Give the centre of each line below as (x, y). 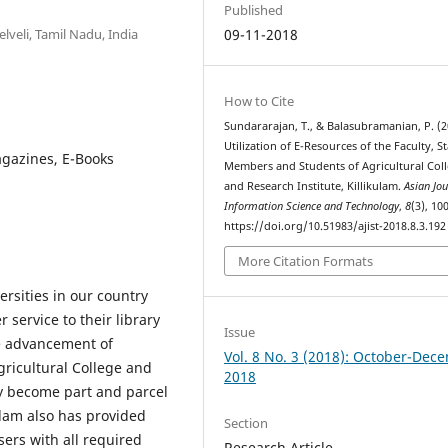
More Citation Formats (306, 261)
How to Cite (259, 100)
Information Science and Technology (312, 205)
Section (246, 422)
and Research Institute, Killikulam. (314, 185)
